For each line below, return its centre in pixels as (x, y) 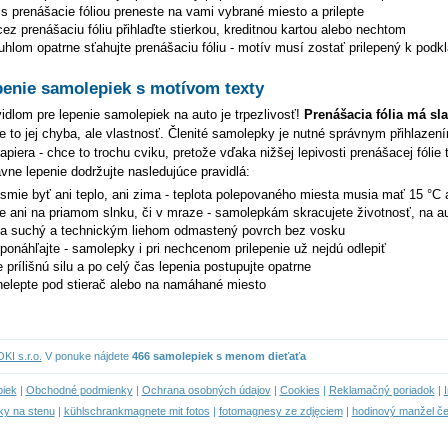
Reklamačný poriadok (381, 390)
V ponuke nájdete (86, 356)
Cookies (299, 390)
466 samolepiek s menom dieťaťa (218, 356)
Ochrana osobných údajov (206, 390)
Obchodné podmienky (79, 390)
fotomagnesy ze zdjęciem (280, 411)
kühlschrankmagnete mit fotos (136, 411)
